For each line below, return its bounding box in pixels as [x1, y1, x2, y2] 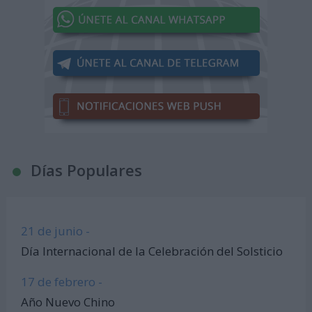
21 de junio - [21, 223, 91, 240]
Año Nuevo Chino [21, 293, 116, 310]
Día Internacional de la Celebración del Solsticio [21, 242, 283, 259]
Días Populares [30, 159, 142, 181]
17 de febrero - [21, 273, 103, 290]
